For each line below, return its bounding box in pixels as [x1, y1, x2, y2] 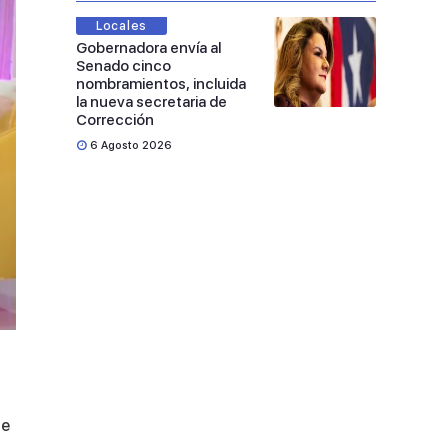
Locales [96, 19, 147, 33]
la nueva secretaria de [76, 93, 227, 111]
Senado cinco [76, 57, 171, 75]
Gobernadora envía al [76, 39, 221, 57]
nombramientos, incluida [76, 75, 246, 93]
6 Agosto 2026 [90, 139, 172, 152]
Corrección [76, 111, 154, 129]
